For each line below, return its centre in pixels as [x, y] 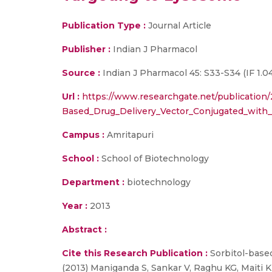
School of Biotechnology [154, 158]
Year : [75, 206]
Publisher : [87, 49]
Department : [93, 182]
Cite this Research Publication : [135, 253]
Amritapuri [129, 135]
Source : [81, 73]
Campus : [83, 135]
